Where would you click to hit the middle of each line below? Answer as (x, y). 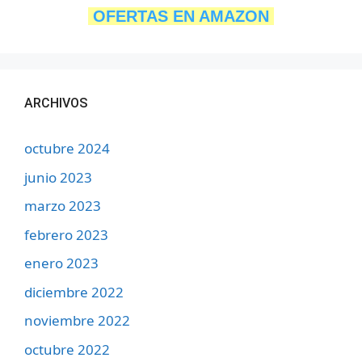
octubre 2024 (67, 149)
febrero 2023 (66, 234)
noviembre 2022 (77, 321)
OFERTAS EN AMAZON (181, 17)
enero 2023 (61, 263)
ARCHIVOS (56, 103)
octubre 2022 (67, 349)
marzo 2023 (63, 206)
